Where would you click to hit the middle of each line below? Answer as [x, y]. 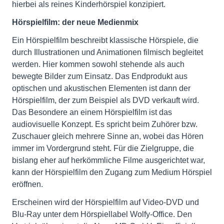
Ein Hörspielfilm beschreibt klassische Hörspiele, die [105, 40]
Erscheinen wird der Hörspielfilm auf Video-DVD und [105, 202]
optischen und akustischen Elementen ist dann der [101, 88]
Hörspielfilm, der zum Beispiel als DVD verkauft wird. [105, 100]
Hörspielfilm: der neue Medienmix [75, 22]
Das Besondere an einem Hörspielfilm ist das [92, 112]
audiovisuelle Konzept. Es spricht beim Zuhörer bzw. [105, 124]
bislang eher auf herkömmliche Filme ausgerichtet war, [108, 160]
